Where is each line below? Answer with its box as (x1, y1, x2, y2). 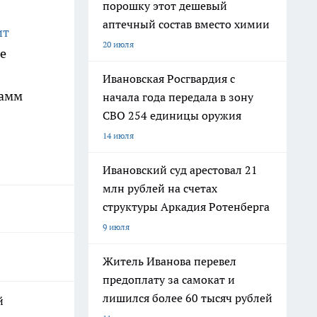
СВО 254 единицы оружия (103, 108, 241, 122)
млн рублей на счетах (103, 181, 217, 195)
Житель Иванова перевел (103, 254, 236, 268)
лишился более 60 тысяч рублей (103, 291, 272, 305)
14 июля (103, 130, 134, 141)
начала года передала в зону (103, 90, 253, 104)
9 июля (103, 221, 129, 232)
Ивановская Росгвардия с (103, 71, 235, 86)
